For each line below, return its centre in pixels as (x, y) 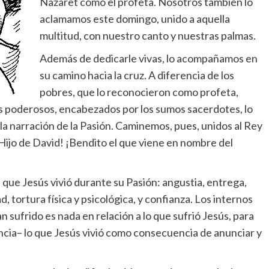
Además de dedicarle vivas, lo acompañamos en (149, 59)
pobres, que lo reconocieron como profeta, (139, 92)
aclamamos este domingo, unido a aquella (135, 19)
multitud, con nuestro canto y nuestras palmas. (148, 36)
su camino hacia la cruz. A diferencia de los (137, 75)
